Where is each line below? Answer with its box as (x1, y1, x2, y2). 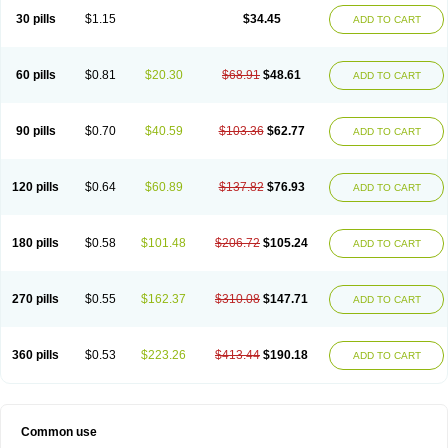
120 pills (12, 180, 59, 194)
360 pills (12, 348, 59, 362)
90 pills (15, 124, 56, 138)
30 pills (15, 12, 56, 26)
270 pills (12, 292, 59, 306)
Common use (21, 425, 97, 439)
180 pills (12, 236, 59, 250)
